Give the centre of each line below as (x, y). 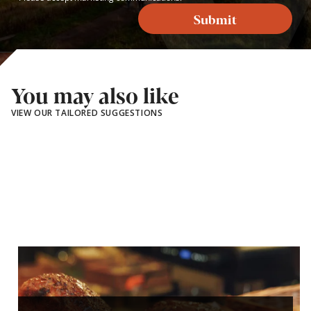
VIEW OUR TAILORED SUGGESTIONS (87, 112)
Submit (216, 19)
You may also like (95, 94)
